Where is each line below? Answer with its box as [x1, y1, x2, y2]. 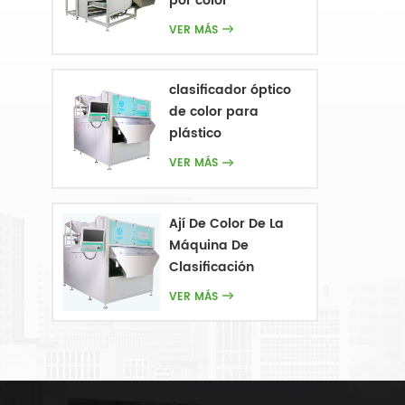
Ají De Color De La [169, 212, 285, 234]
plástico [169, 123, 222, 145]
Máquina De [169, 234, 250, 256]
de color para [169, 101, 259, 123]
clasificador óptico [169, 80, 292, 101]
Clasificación [169, 256, 255, 278]
